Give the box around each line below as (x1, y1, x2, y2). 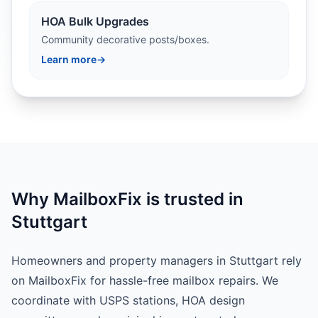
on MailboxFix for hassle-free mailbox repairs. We (11, 273, 278, 287)
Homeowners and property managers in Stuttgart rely (11, 253, 302, 268)
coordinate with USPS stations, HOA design (11, 293, 245, 307)
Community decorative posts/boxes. (41, 33, 209, 45)
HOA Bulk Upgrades (41, 14, 149, 28)
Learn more (41, 53, 97, 65)
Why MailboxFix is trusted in (11, 189, 243, 209)
